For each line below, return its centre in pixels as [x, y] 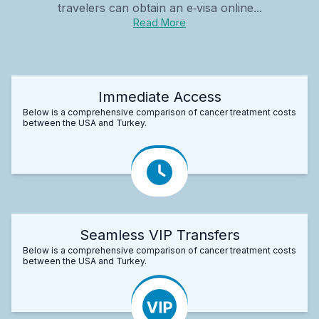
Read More [159, 22]
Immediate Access [159, 96]
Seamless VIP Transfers [159, 235]
